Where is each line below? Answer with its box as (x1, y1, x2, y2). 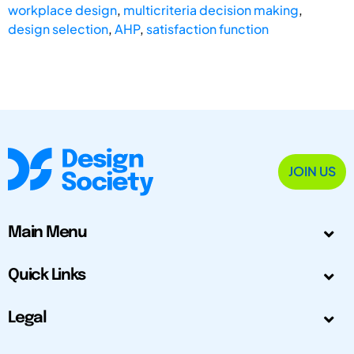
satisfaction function (146, 20, 269, 37)
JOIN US (288, 163, 336, 180)
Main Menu (8, 224, 87, 242)
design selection (8, 20, 108, 37)
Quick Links (8, 267, 85, 284)
